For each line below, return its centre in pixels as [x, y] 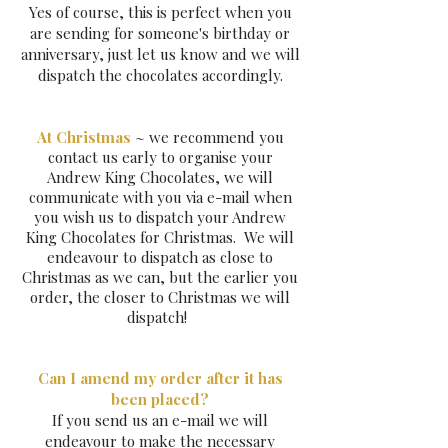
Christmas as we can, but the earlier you [160, 277]
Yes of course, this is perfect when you [160, 12]
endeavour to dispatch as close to [160, 257]
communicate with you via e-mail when [160, 197]
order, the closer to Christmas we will [160, 297]
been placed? [160, 399]
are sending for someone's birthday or [160, 33]
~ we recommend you [209, 137]
